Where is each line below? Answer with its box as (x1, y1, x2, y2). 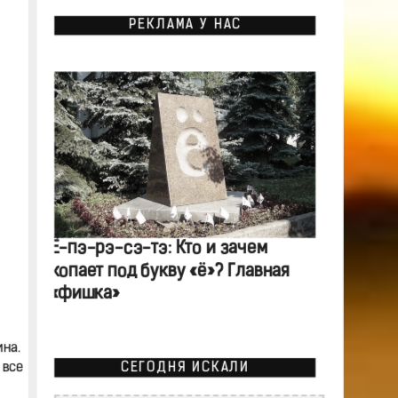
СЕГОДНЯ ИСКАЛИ (120, 360, 250, 375)
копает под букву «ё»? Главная (49, 262, 290, 281)
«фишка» (49, 285, 120, 303)
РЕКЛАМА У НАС (127, 18, 242, 33)
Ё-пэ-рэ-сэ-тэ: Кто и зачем (49, 240, 267, 259)
